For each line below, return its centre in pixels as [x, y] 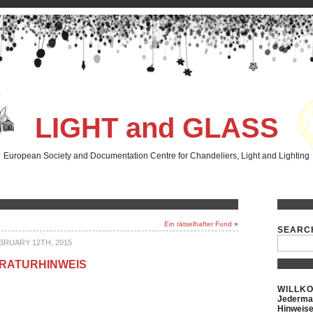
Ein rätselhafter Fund [198, 224]
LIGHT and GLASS [156, 128]
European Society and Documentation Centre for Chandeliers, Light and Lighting [156, 156]
